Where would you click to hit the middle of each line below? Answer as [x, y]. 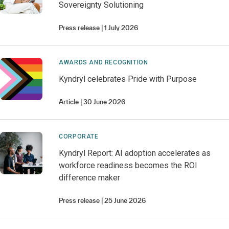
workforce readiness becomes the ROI [128, 165]
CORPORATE [79, 136]
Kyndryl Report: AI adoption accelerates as [135, 153]
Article [69, 102]
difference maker [90, 178]
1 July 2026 [121, 28]
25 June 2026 [125, 201]
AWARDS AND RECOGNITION [104, 62]
